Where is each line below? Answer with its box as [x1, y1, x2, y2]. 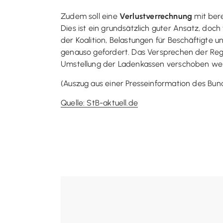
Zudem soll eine [61, 11, 119, 21]
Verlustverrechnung [119, 11, 193, 21]
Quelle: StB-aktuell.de [61, 98, 138, 108]
